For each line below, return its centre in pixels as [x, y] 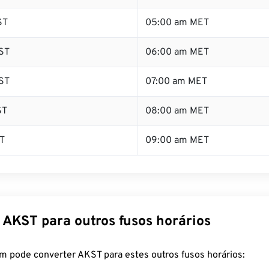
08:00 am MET [177, 111]
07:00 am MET [176, 82]
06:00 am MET [177, 52]
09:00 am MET [177, 141]
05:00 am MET [177, 23]
